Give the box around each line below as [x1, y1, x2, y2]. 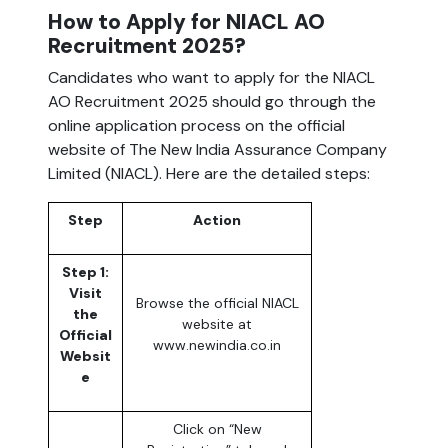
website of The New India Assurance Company [48, 139, 387, 161]
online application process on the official [48, 115, 345, 137]
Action [193, 211, 241, 230]
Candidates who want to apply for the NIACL [48, 67, 375, 89]
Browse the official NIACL [135, 294, 299, 313]
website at [182, 315, 252, 334]
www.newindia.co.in [153, 336, 281, 355]
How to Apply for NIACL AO [48, 8, 325, 36]
